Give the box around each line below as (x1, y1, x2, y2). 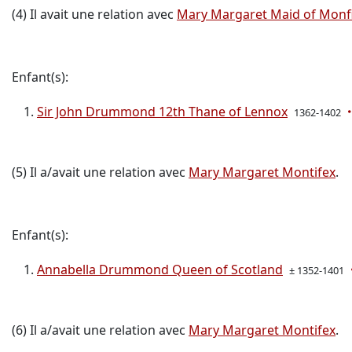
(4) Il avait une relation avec (12, 5, 177, 23)
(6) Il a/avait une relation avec (12, 321, 189, 339)
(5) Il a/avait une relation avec (12, 163, 189, 181)
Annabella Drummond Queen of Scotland (37, 261, 283, 278)
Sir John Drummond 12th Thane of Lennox (37, 103, 288, 120)
